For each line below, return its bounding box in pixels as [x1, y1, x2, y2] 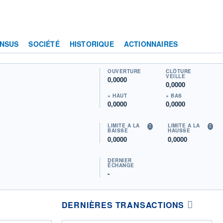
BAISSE [108, 126, 128, 134]
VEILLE [166, 72, 186, 80]
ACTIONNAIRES [123, 38, 178, 49]
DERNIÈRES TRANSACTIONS [61, 199, 185, 211]
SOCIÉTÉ [28, 38, 60, 49]
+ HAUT [108, 92, 127, 99]
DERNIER [108, 157, 132, 164]
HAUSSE [168, 126, 191, 134]
